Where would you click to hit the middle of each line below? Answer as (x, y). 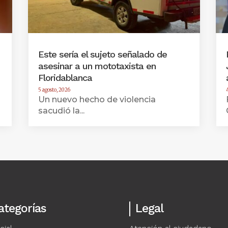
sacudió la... (61, 111)
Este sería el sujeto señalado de (102, 54)
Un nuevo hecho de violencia (97, 100)
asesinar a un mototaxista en (97, 66)
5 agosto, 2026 (54, 90)
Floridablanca (65, 78)
